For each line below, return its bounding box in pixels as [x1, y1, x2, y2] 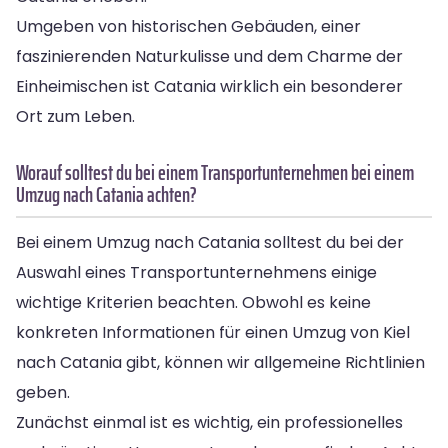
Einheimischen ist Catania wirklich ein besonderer [16, 74, 403, 98]
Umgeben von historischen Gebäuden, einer [16, 14, 361, 38]
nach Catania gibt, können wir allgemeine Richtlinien [16, 350, 425, 374]
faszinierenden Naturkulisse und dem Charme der [16, 44, 403, 68]
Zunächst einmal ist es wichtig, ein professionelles [16, 410, 403, 434]
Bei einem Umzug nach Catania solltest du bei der [16, 230, 404, 254]
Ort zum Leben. [16, 104, 135, 128]
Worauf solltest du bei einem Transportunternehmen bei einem [16, 155, 414, 189]
